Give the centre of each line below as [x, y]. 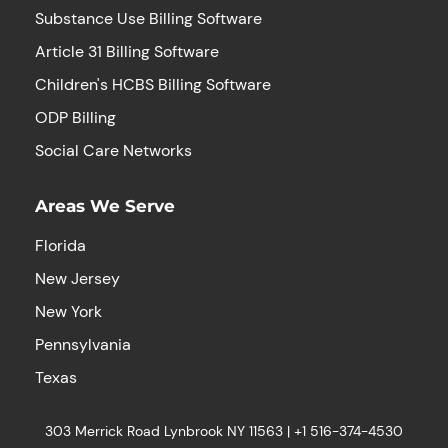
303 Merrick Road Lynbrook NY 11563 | [169, 430]
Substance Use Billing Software [148, 18]
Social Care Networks [113, 150]
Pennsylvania [83, 344]
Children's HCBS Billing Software [153, 84]
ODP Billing [75, 117]
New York [68, 311]
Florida [60, 245]
